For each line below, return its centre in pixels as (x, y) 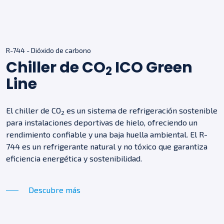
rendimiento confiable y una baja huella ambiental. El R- (107, 134)
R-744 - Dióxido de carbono (48, 50)
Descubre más (54, 189)
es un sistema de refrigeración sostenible (141, 110)
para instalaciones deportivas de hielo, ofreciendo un (102, 122)
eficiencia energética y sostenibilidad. (74, 158)
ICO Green (152, 67)
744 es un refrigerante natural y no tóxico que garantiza (107, 146)
